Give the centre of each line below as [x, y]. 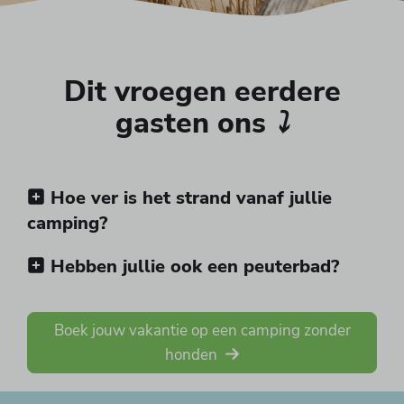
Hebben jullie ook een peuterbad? [192, 266]
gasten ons [195, 123]
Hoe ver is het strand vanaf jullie [188, 197]
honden [193, 354]
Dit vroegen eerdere [202, 91]
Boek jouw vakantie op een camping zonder [202, 330]
